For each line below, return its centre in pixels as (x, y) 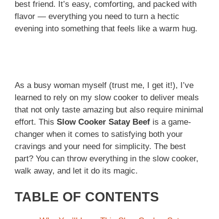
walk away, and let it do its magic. (76, 171)
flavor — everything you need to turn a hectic (97, 17)
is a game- (171, 122)
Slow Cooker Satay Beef (103, 122)
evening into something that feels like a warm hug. (106, 29)
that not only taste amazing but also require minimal (109, 109)
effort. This (36, 122)
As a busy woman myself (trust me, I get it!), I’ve (104, 85)
